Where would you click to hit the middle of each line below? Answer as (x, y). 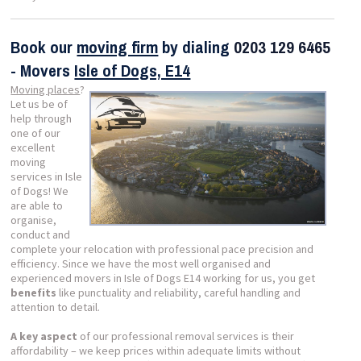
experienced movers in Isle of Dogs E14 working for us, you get (163, 278)
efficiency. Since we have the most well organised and (141, 263)
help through (41, 118)
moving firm (118, 47)
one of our (36, 133)
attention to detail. (56, 307)
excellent (33, 147)
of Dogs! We (40, 191)
